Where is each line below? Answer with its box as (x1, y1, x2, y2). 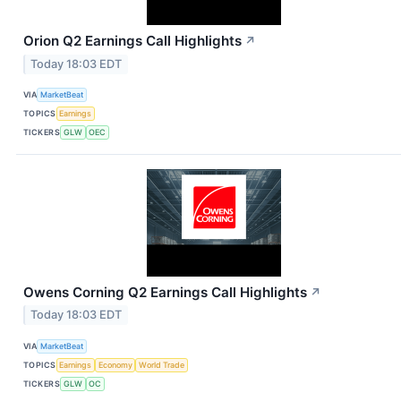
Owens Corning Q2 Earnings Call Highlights (23, 283, 307, 301)
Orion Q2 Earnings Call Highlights (23, 31, 242, 49)
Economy (98, 359, 132, 370)
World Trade (139, 359, 185, 370)
